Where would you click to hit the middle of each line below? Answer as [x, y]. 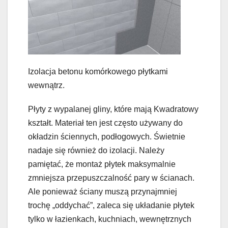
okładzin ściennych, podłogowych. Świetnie [107, 136]
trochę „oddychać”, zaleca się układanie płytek [111, 205]
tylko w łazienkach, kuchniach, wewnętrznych [110, 219]
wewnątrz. [46, 85]
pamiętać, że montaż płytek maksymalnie [102, 164]
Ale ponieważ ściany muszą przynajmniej [103, 191]
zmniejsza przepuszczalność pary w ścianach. [111, 178]
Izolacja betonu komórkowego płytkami [98, 71]
